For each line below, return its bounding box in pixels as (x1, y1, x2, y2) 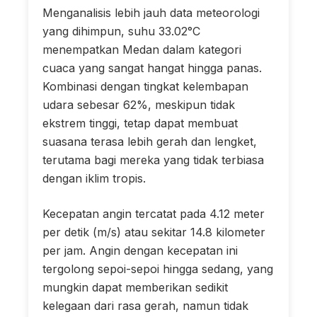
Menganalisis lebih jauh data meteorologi (42, 5, 260, 20)
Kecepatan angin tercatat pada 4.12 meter (42, 206, 265, 221)
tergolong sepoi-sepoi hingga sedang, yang (42, 261, 273, 276)
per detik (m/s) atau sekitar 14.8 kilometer (42, 224, 265, 239)
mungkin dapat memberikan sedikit (42, 279, 228, 294)
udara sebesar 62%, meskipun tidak (42, 97, 235, 112)
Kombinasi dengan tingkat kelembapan (42, 79, 248, 93)
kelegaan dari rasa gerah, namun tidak (42, 298, 248, 313)
